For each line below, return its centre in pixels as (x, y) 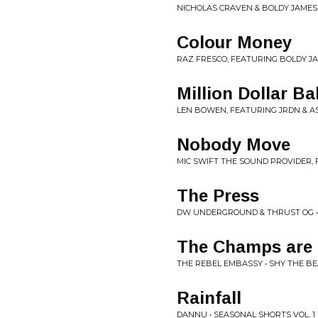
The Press (218, 196)
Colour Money (234, 42)
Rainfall (209, 298)
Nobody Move (234, 144)
